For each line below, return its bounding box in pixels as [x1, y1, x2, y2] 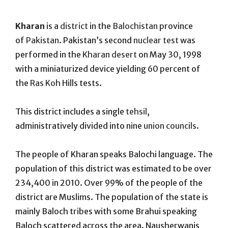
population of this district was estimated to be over [15, 163, 212, 174]
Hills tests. [61, 77, 102, 88]
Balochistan [112, 20, 158, 31]
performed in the [15, 49, 82, 60]
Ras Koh [30, 77, 61, 88]
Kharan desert [82, 49, 137, 60]
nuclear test [133, 35, 179, 45]
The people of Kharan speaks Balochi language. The [15, 149, 213, 159]
